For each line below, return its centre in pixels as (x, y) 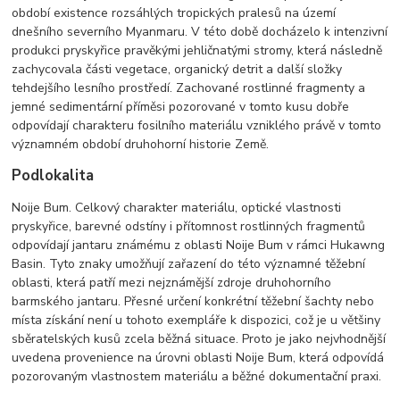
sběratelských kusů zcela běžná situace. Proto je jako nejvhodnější (199, 339)
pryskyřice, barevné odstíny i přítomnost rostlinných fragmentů (189, 227)
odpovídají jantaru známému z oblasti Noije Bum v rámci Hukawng (199, 246)
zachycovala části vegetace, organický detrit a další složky (177, 70)
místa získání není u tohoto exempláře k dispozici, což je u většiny (196, 321)
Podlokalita (53, 176)
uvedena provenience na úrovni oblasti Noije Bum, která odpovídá (198, 358)
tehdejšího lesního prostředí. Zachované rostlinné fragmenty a (189, 88)
